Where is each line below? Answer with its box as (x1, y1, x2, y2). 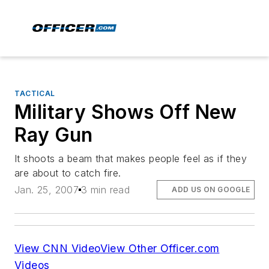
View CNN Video (14, 242, 100, 255)
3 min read (81, 184, 130, 196)
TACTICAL (14, 89, 55, 98)
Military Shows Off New (14, 100, 237, 124)
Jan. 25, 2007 (14, 184, 79, 196)
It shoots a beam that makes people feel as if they (14, 153, 247, 165)
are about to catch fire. (14, 167, 121, 179)
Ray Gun (14, 123, 93, 147)
